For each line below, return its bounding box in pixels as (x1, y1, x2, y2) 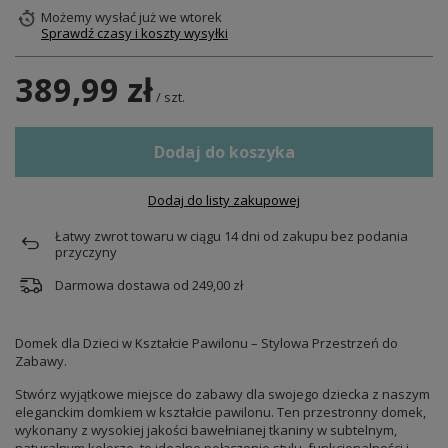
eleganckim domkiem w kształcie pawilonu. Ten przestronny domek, (15, 403, 426, 422)
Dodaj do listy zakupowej (148, 191, 300, 210)
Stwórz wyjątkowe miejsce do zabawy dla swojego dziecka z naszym (15, 385, 430, 404)
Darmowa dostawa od (55, 275, 192, 294)
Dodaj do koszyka (153, 141, 295, 164)
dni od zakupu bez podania (238, 227, 408, 246)
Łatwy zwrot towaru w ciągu (55, 227, 224, 246)
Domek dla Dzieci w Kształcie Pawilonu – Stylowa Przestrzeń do (15, 334, 398, 353)
